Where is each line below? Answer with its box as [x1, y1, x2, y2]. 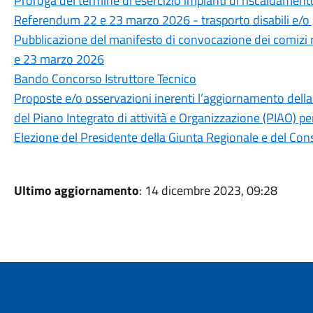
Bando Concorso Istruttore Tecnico [13, 69, 196, 88]
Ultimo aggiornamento [13, 181, 139, 200]
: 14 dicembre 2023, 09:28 [138, 181, 277, 200]
